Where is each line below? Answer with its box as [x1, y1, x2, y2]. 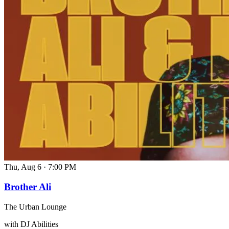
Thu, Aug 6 [4, 163, 41, 172]
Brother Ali [4, 181, 51, 192]
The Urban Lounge [4, 202, 66, 211]
